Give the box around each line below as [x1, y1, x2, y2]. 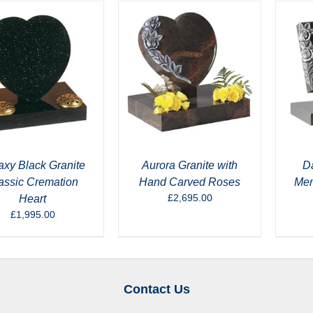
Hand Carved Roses [139, 175, 240, 188]
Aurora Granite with [142, 159, 238, 171]
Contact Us [123, 282, 190, 296]
